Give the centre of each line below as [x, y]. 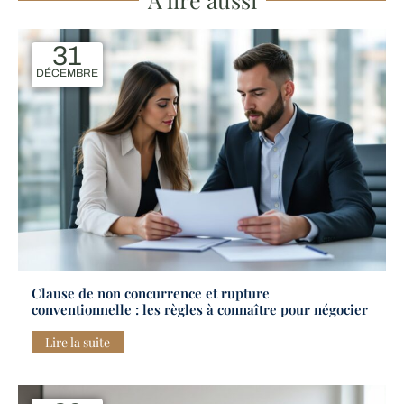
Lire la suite [78, 343]
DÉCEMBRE [67, 73]
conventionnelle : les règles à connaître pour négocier [200, 310]
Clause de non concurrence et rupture [151, 294]
